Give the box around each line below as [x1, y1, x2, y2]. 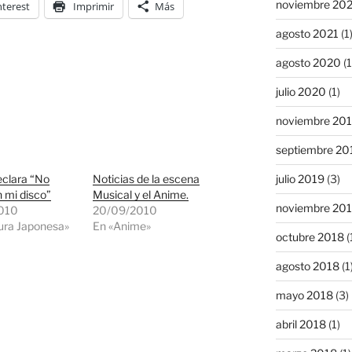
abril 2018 [275, 317, 326, 332]
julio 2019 [275, 172, 324, 186]
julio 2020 [275, 85, 326, 99]
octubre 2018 [275, 230, 344, 244]
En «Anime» [93, 219, 152, 233]
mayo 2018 [275, 288, 333, 302]
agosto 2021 [275, 27, 339, 41]
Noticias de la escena [93, 172, 200, 186]
